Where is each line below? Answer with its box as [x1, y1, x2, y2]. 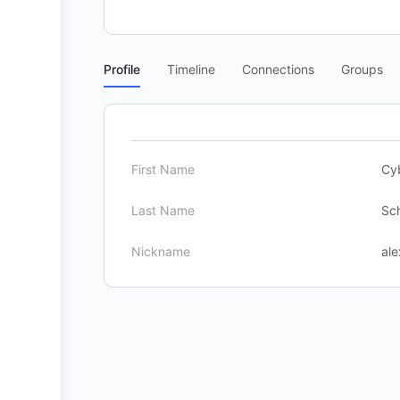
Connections [242, 62, 314, 77]
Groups [341, 62, 383, 77]
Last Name [131, 203, 195, 218]
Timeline [167, 62, 215, 77]
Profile [104, 62, 140, 77]
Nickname [131, 244, 190, 259]
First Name [131, 162, 195, 177]
